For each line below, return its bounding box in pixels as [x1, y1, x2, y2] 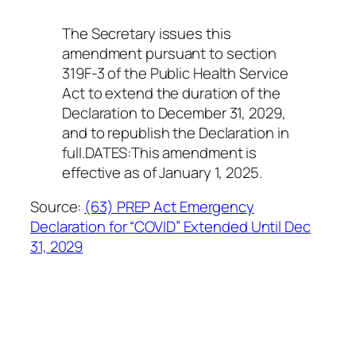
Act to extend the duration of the [62, 82, 281, 103]
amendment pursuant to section [62, 42, 277, 64]
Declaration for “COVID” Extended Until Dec [30, 216, 311, 238]
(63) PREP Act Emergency [84, 196, 254, 218]
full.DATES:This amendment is [62, 141, 257, 163]
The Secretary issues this [62, 22, 231, 44]
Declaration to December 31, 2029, [62, 102, 286, 123]
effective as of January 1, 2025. [62, 161, 262, 183]
